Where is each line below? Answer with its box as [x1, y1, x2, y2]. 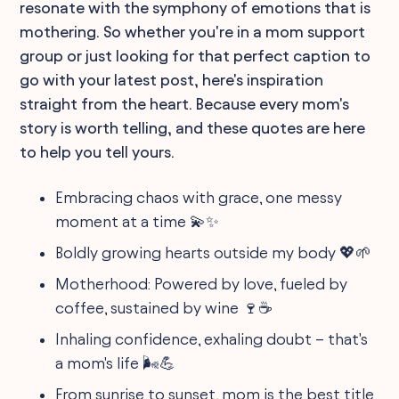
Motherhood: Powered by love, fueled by [55, 274, 348, 292]
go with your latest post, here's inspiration [20, 70, 324, 88]
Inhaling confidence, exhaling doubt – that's [55, 330, 369, 347]
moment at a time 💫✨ [55, 212, 220, 230]
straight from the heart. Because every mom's [20, 94, 350, 112]
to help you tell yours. [20, 142, 175, 160]
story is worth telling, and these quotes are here [20, 118, 366, 136]
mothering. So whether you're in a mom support [20, 22, 366, 40]
